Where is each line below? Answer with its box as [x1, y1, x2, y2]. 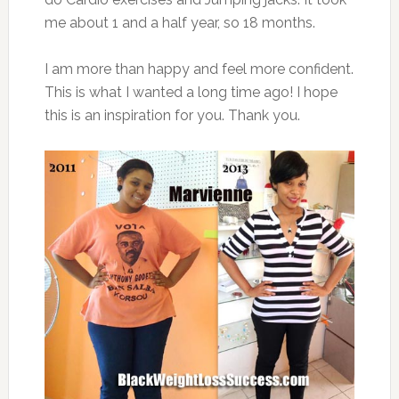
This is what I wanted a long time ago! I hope [44, 83, 338, 101]
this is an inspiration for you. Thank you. [44, 106, 300, 124]
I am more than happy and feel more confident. [44, 60, 354, 77]
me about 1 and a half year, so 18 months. [44, 13, 315, 31]
